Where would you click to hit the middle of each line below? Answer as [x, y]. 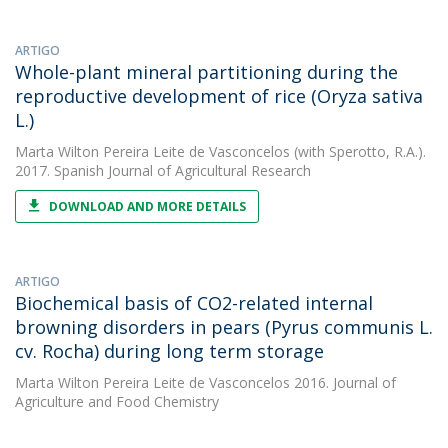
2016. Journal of [343, 382]
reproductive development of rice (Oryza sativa [219, 96]
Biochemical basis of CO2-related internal [194, 303]
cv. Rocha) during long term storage [169, 351]
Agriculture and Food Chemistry [117, 401]
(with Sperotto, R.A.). [358, 151]
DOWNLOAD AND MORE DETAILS [147, 206]
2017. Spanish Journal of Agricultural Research [163, 170]
